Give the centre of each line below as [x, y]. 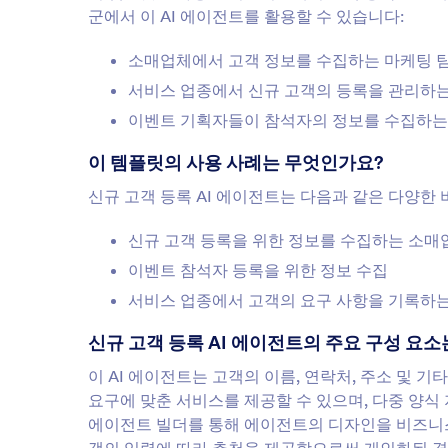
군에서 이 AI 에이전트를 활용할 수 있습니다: [246, 16]
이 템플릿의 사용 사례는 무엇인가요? [236, 162]
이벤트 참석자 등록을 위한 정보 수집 [258, 270]
